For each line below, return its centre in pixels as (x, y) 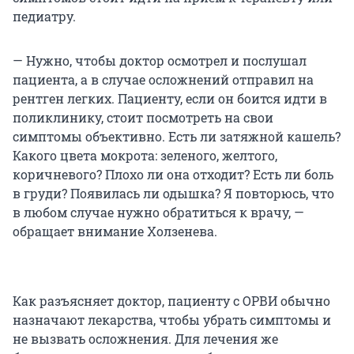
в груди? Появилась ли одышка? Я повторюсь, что (173, 194)
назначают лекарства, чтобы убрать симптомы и (172, 320)
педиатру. (44, 17)
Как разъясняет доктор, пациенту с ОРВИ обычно (171, 301)
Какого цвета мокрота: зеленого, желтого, (145, 156)
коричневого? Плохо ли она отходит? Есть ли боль (173, 175)
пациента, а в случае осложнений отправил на (163, 80)
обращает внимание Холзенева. (115, 232)
